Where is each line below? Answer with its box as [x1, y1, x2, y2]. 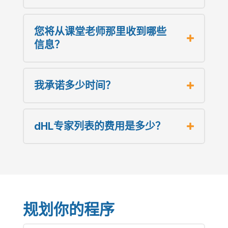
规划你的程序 [22, 199, 115, 218]
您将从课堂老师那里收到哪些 [34, 25, 166, 38]
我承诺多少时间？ [34, 79, 116, 92]
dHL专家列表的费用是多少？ [34, 120, 165, 132]
